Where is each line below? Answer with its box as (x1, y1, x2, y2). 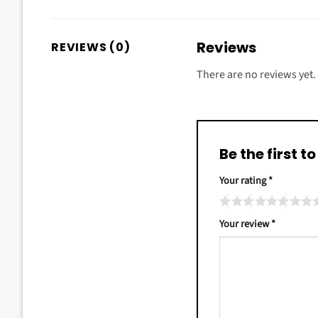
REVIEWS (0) (51, 38, 131, 55)
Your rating (219, 172, 268, 188)
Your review (219, 216, 271, 232)
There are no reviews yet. (197, 66, 316, 82)
